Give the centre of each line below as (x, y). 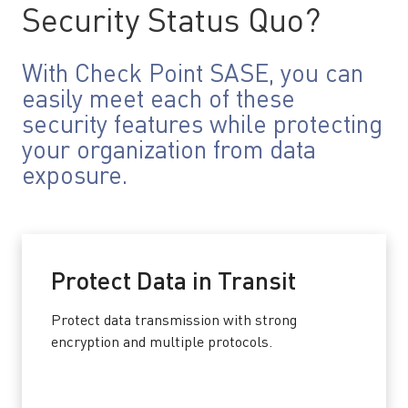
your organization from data (169, 152)
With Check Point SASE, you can (193, 75)
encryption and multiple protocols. (162, 343)
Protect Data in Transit (173, 283)
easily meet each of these (158, 101)
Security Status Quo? (171, 23)
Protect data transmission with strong (174, 321)
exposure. (75, 177)
